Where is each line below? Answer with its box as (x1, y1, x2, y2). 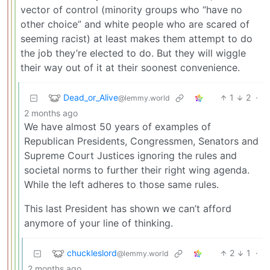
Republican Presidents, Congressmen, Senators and (24, 135, 259, 148)
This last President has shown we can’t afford (24, 202, 231, 215)
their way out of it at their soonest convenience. (20, 61, 240, 74)
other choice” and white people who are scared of (20, 18, 250, 31)
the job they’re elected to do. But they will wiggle (20, 47, 246, 60)
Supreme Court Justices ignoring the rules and (24, 149, 237, 162)
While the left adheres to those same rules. (24, 178, 219, 191)
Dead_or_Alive (63, 92, 118, 102)
